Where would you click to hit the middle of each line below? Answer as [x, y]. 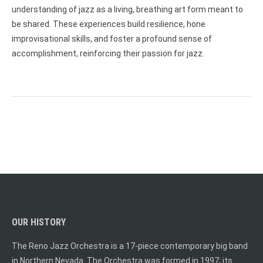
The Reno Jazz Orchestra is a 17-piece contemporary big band [130, 246]
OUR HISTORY [39, 222]
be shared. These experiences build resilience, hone [109, 24]
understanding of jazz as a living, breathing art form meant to [127, 9]
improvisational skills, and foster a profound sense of [112, 38]
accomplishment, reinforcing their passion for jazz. [108, 53]
